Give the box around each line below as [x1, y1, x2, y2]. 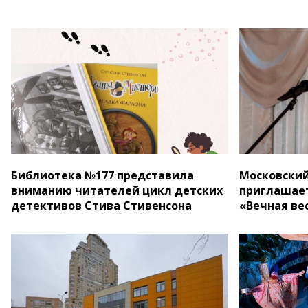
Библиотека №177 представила [11, 168, 194, 184]
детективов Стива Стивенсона [11, 198, 192, 214]
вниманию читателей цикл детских [11, 183, 223, 199]
